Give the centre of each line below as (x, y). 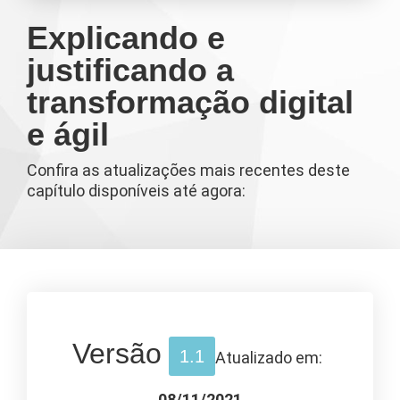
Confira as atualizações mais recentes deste (188, 170)
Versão (117, 353)
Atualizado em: (271, 357)
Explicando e (126, 37)
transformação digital (190, 102)
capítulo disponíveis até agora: (136, 190)
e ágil (68, 134)
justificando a (130, 70)
